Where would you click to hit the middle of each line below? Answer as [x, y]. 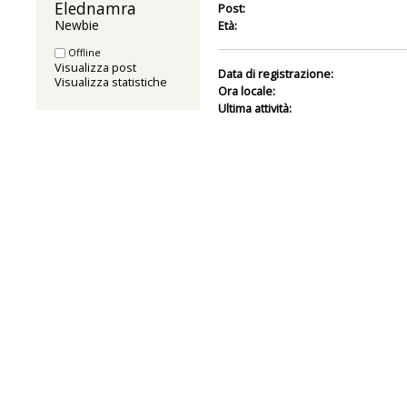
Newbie [77, 25]
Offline [83, 52]
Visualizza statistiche [111, 81]
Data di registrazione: [275, 73]
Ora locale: [246, 90]
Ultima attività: [254, 108]
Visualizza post [95, 67]
